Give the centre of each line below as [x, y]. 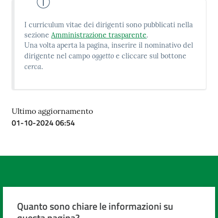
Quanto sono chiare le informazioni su [95, 206]
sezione [38, 35]
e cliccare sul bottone [150, 56]
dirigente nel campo [58, 56]
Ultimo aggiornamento [52, 111]
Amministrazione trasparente [99, 35]
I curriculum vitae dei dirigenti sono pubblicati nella [109, 25]
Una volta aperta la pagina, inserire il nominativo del [109, 45]
